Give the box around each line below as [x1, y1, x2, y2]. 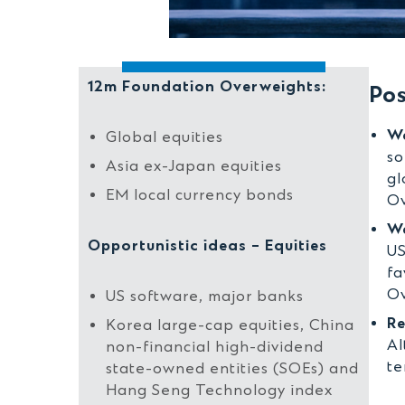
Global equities [106, 128, 223, 146]
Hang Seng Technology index [106, 381, 333, 400]
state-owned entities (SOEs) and [106, 360, 359, 378]
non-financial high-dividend [106, 338, 324, 356]
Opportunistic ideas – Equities [88, 237, 327, 255]
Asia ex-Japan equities [106, 157, 282, 175]
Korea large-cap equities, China [106, 316, 354, 334]
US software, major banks [106, 287, 304, 306]
